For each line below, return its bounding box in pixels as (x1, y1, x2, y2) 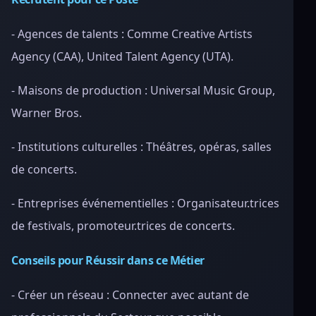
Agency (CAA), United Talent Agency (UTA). (11, 49, 233, 64)
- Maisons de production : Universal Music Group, (11, 83, 275, 98)
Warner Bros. (11, 105, 82, 121)
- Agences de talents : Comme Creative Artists (11, 26, 253, 42)
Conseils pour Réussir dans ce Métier (11, 253, 205, 268)
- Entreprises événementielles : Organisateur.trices (11, 195, 279, 211)
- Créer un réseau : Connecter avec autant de (11, 287, 249, 303)
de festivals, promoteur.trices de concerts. (11, 218, 235, 233)
